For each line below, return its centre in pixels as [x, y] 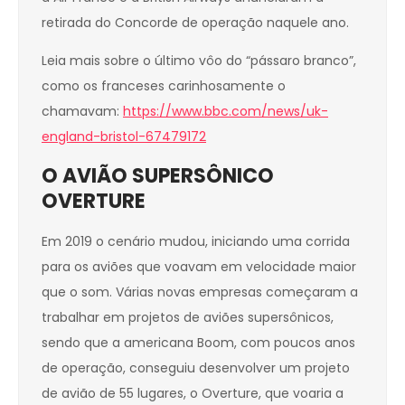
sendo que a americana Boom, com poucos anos [198, 343]
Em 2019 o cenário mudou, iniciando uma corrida [196, 242]
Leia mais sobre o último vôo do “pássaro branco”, [199, 61]
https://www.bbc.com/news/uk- [226, 112]
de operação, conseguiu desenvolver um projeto [196, 368]
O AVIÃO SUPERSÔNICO [158, 176]
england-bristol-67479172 [124, 137]
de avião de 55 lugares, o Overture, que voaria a [193, 394]
